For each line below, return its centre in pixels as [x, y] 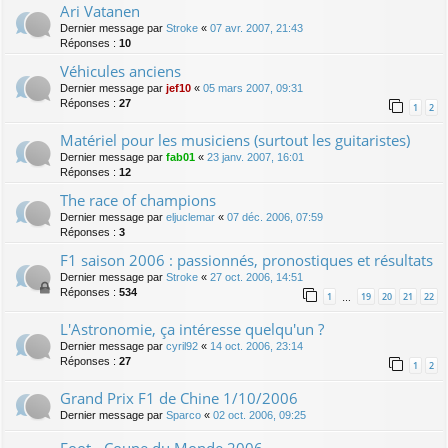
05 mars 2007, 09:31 [253, 87]
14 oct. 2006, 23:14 [256, 345]
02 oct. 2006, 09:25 [259, 414]
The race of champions [138, 199]
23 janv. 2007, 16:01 [255, 156]
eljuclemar [190, 216]
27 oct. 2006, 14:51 [256, 276]
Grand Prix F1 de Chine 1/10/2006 [179, 397]
